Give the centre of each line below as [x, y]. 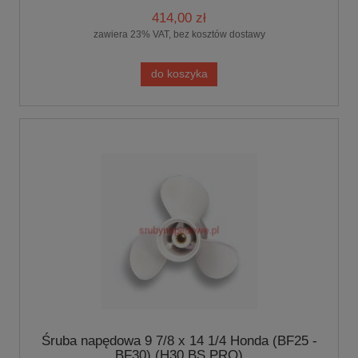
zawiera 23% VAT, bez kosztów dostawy [179, 34]
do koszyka [179, 74]
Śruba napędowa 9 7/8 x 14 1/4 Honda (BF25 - [179, 340]
